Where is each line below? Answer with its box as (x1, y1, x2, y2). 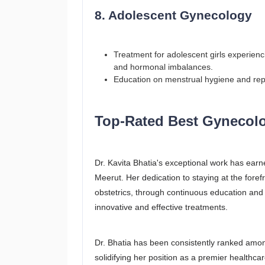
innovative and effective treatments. (95, 202, 228, 212)
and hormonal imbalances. (114, 62, 213, 72)
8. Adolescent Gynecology (95, 8, 252, 22)
